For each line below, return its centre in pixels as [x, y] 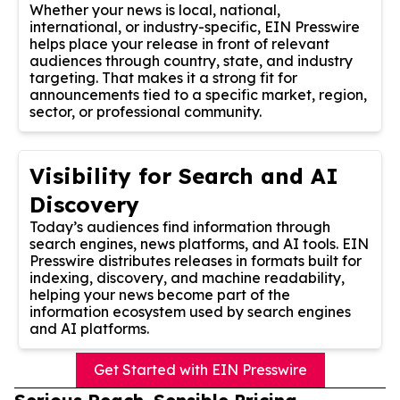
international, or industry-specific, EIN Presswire [195, 26]
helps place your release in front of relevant [179, 43]
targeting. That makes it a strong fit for [163, 77]
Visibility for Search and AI [184, 175]
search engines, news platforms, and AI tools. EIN [199, 243]
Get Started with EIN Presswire [200, 369]
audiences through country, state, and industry [191, 60]
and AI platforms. [89, 328]
